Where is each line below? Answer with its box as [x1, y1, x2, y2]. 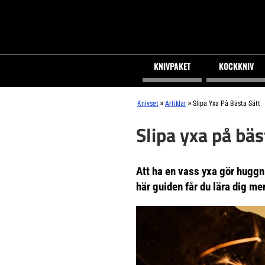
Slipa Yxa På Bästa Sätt [192, 99, 260, 108]
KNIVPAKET [154, 60, 191, 72]
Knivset [137, 99, 159, 108]
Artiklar [164, 99, 186, 108]
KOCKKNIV [218, 60, 254, 72]
